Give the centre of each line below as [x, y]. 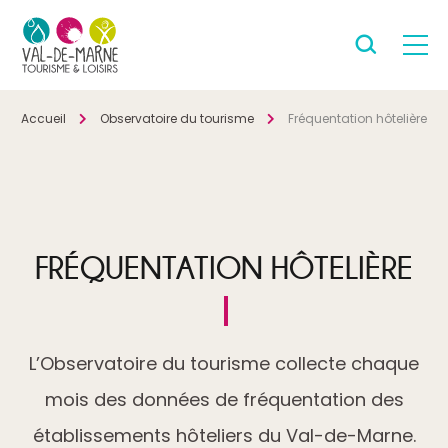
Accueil [43, 118]
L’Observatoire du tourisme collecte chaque [224, 363]
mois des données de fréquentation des [224, 399]
